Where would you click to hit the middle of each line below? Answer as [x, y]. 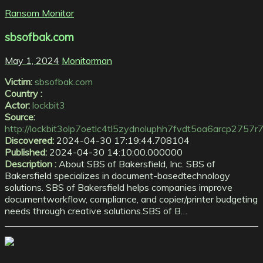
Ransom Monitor [39, 13]
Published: [26, 152]
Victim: [18, 82]
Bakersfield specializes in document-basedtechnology [117, 176]
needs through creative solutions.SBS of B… [96, 211]
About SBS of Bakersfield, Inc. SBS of [136, 164]
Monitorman [87, 61]
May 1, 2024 [32, 61]
